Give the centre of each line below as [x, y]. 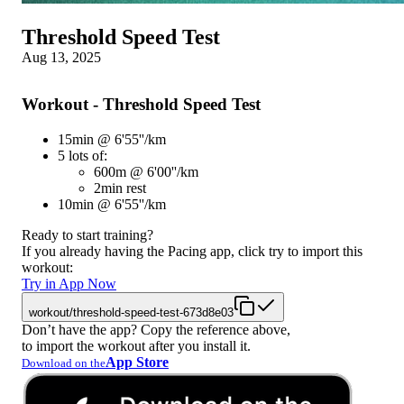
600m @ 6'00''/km [146, 171]
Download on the [64, 363]
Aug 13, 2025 [61, 57]
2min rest [120, 188]
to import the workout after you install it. [136, 345]
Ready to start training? [87, 234]
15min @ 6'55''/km [112, 139]
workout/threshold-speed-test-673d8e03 [131, 312]
